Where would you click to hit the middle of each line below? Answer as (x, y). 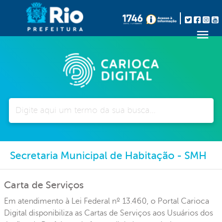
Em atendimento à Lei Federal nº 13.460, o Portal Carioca (107, 201)
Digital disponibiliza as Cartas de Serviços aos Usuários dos (109, 213)
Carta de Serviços (44, 185)
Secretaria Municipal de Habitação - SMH (108, 155)
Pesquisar (25, 103)
